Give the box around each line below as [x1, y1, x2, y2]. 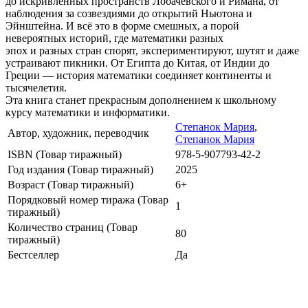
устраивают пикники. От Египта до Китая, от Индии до [5, 57, 269, 69]
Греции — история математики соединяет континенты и [5, 69, 272, 82]
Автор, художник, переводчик [8, 127, 149, 140]
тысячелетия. [5, 82, 67, 94]
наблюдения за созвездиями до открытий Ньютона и [5, 8, 252, 20]
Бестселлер [8, 249, 59, 261]
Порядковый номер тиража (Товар [8, 194, 168, 206]
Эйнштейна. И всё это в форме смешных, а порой [5, 20, 239, 32]
